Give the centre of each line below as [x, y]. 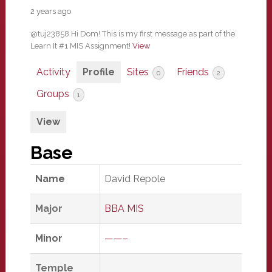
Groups [54, 94]
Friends [194, 72]
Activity [53, 72]
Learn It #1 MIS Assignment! [81, 46]
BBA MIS [124, 209]
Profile [98, 72]
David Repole [134, 179]
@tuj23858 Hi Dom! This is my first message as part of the [132, 34]
